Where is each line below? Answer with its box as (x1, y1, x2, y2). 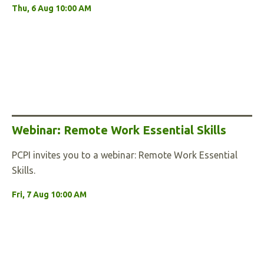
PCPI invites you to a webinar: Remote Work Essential (12, 150, 237, 160)
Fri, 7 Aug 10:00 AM (12, 190, 87, 199)
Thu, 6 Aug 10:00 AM (12, 4, 91, 13)
